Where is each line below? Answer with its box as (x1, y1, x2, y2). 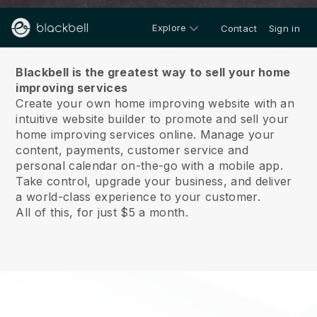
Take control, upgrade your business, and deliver (16, 174, 292, 188)
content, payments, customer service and (16, 143, 248, 157)
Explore (152, 21, 187, 33)
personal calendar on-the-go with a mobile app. (16, 158, 284, 173)
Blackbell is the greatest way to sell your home (16, 65, 291, 79)
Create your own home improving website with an (16, 96, 295, 110)
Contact (220, 23, 258, 34)
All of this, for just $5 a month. (16, 205, 188, 219)
